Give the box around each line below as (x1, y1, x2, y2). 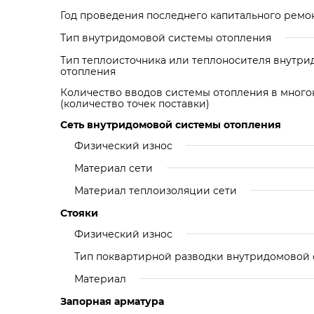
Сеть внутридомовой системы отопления (60, 118, 281, 131)
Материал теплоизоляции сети (74, 184, 237, 197)
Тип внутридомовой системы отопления (60, 32, 271, 44)
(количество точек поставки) (60, 97, 210, 110)
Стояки (60, 207, 98, 219)
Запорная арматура (60, 295, 164, 308)
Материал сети (74, 162, 153, 175)
